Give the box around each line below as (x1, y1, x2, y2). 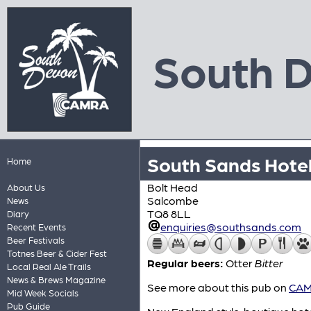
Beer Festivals (6, 235, 65, 245)
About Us (6, 182, 45, 192)
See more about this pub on (147, 280, 289, 294)
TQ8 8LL (147, 207, 191, 220)
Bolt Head (147, 180, 198, 194)
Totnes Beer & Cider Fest (6, 248, 107, 258)
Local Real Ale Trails (6, 261, 91, 271)
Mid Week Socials (6, 287, 78, 298)
